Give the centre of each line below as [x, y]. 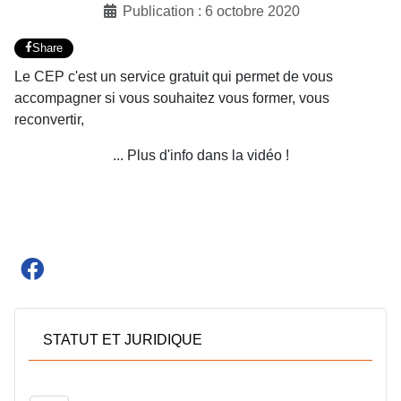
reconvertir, [49, 119]
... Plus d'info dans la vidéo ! [200, 155]
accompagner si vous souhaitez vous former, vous [172, 98]
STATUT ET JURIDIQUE [123, 339]
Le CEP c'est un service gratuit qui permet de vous [174, 76]
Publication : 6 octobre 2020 [211, 12]
